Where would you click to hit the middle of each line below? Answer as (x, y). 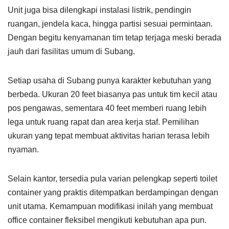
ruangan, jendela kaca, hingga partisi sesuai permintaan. (110, 24)
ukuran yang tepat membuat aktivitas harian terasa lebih (109, 136)
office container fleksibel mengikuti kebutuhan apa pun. (107, 220)
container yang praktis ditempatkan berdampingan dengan (113, 192)
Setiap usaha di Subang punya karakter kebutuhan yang (109, 81)
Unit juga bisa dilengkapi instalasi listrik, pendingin (99, 10)
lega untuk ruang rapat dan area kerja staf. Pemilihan (103, 122)
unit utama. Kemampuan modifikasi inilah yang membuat (110, 206)
